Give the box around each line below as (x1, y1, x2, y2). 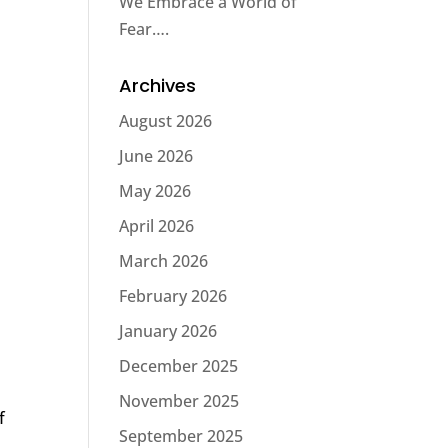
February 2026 (119, 285, 228, 307)
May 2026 (119, 180, 192, 202)
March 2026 (119, 250, 209, 272)
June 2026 (119, 145, 194, 167)
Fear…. (119, 18, 170, 40)
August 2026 (119, 110, 213, 132)
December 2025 (119, 355, 239, 377)
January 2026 (119, 320, 218, 342)
